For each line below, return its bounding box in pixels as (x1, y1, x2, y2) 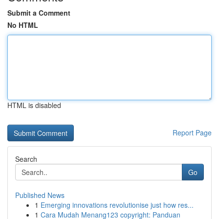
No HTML (7, 20, 38, 30)
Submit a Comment (7, 8, 70, 18)
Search (15, 154, 37, 164)
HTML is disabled (7, 100, 61, 110)
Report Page (173, 128, 212, 137)
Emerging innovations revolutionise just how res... (41, 200, 194, 210)
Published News (15, 190, 65, 200)
